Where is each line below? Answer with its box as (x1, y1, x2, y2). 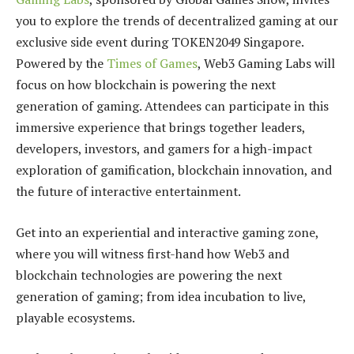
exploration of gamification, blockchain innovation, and (16, 161, 332, 179)
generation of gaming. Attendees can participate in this (16, 97, 329, 115)
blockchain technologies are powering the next (16, 265, 282, 284)
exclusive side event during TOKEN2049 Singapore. (16, 33, 303, 51)
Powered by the (16, 55, 107, 73)
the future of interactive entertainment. (16, 183, 241, 201)
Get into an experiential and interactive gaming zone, (16, 223, 318, 241)
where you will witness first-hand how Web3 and (16, 244, 289, 262)
